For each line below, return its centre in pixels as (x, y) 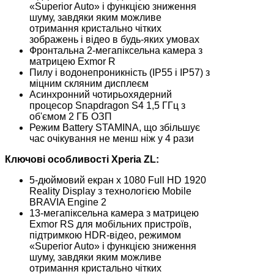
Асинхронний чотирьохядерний (101, 94)
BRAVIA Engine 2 (68, 202)
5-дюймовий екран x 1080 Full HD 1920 (118, 180)
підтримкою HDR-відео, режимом (105, 235)
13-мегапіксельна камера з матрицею (114, 213)
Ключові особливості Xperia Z (77, 159)
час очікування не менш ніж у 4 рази (112, 138)
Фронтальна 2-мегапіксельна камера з (116, 50)
